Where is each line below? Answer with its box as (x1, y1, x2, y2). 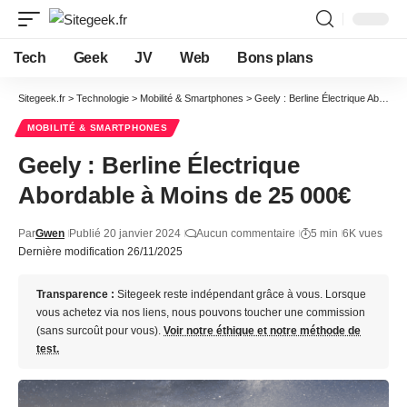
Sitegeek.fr (18, 93, 65, 104)
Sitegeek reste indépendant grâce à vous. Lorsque (114, 288, 366, 301)
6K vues (342, 227, 382, 240)
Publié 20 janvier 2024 (69, 227, 181, 240)
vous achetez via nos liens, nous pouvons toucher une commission (36, 306, 365, 319)
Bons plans (236, 50, 313, 65)
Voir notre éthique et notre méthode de (164, 324, 361, 337)
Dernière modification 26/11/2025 (18, 245, 183, 258)
